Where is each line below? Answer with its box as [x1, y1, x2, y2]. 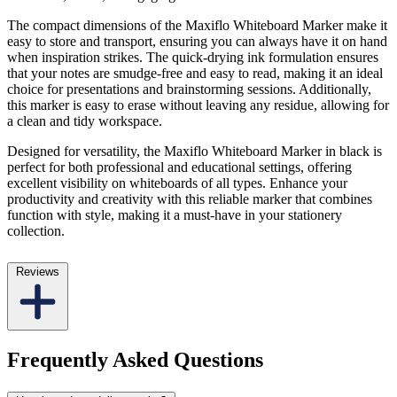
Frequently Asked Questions [7, 348, 263, 372]
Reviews [16, 265, 59, 279]
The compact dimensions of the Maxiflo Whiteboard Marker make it [7, 18, 387, 34]
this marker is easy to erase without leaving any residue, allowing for [7, 97, 389, 113]
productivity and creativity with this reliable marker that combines [7, 191, 372, 207]
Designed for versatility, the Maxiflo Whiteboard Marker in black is [7, 144, 382, 160]
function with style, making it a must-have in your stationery [7, 207, 342, 223]
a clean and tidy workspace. [7, 113, 162, 129]
